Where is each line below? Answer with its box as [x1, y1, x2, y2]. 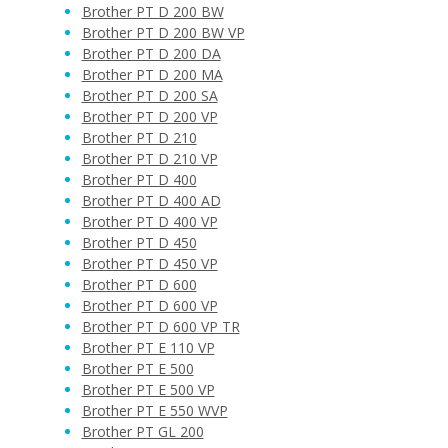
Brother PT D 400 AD [81, 191, 221, 210]
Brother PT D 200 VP [81, 107, 218, 126]
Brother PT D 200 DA [81, 44, 221, 63]
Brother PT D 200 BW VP [81, 23, 245, 42]
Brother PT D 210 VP [81, 149, 218, 168]
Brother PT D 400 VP [81, 212, 218, 231]
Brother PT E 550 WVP [81, 401, 228, 420]
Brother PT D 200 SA [81, 86, 218, 105]
